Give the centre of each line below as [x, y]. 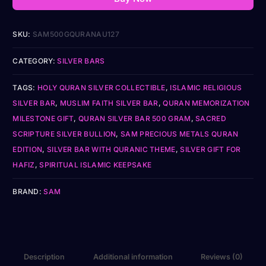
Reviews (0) [221, 257]
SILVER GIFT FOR [210, 149]
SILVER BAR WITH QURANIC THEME [111, 149]
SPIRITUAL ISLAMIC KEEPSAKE [96, 164]
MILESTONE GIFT [43, 118]
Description [45, 257]
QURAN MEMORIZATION [206, 103]
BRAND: [28, 191]
